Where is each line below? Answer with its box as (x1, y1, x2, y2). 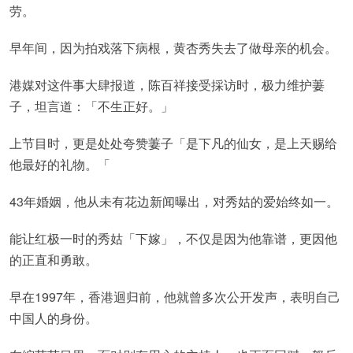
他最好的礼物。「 (9, 155, 110, 173)
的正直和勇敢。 (9, 251, 98, 269)
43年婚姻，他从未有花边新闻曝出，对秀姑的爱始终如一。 (9, 192, 339, 210)
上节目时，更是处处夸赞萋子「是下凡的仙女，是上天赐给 (9, 134, 337, 152)
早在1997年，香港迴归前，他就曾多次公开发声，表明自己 (9, 288, 340, 306)
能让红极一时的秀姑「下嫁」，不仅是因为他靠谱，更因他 (9, 229, 337, 247)
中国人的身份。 (9, 309, 98, 327)
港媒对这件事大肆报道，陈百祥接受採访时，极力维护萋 (9, 76, 325, 94)
